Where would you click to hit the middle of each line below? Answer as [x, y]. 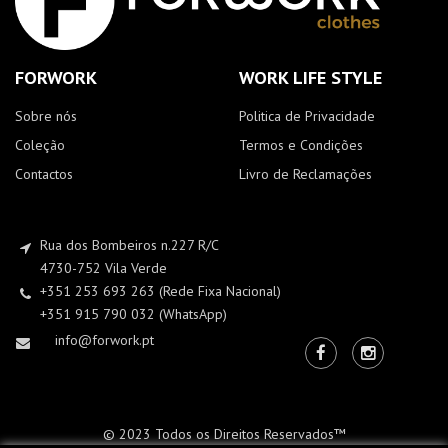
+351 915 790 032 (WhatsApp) [133, 314]
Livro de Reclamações [305, 174]
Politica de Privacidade [307, 116]
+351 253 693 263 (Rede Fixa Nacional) [160, 291]
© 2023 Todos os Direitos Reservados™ [224, 434]
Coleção [40, 145]
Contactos [44, 174]
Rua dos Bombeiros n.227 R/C [129, 245]
